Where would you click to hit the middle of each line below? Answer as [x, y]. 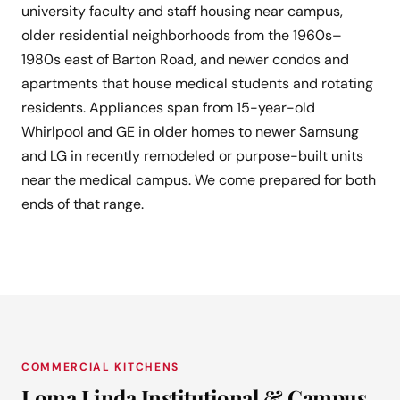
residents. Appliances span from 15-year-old [168, 108]
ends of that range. [83, 204]
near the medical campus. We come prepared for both [199, 180]
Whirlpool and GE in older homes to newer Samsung [190, 132]
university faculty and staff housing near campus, [182, 12]
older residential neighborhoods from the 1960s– [182, 36]
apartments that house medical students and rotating [197, 84]
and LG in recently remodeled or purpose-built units [192, 156]
